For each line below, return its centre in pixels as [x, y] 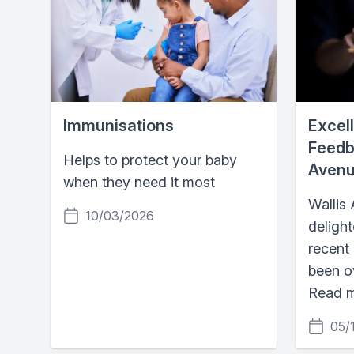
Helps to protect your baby [150, 160]
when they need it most [139, 182]
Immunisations [119, 125]
